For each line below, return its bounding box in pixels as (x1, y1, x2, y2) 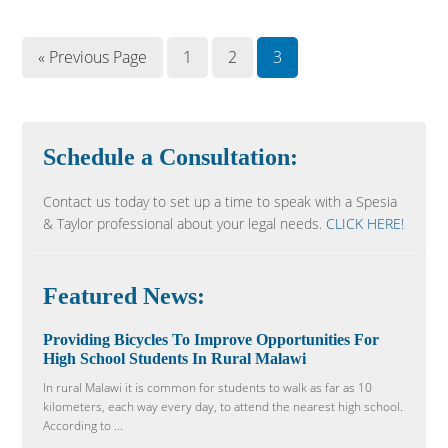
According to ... (43, 417, 124, 434)
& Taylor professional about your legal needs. (43, 214, 327, 233)
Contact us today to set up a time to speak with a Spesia (43, 192, 398, 211)
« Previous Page (38, 46, 148, 68)
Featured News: (43, 283, 206, 309)
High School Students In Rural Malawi (43, 350, 307, 367)
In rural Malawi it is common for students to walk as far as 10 (43, 379, 373, 396)
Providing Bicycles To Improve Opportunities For (43, 331, 380, 348)
